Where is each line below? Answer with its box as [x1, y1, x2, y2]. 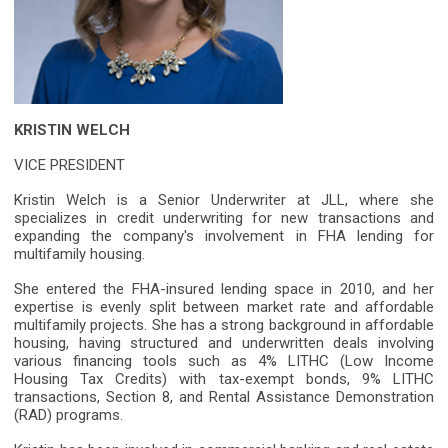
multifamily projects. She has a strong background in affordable [14, 316, 434, 335]
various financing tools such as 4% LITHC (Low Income [14, 352, 434, 371]
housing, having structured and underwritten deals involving [14, 334, 434, 353]
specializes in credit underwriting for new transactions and [14, 209, 434, 228]
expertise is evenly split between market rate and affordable [14, 298, 434, 317]
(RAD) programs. [14, 406, 123, 425]
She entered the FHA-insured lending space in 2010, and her [14, 280, 434, 299]
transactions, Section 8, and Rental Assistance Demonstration [14, 388, 434, 407]
